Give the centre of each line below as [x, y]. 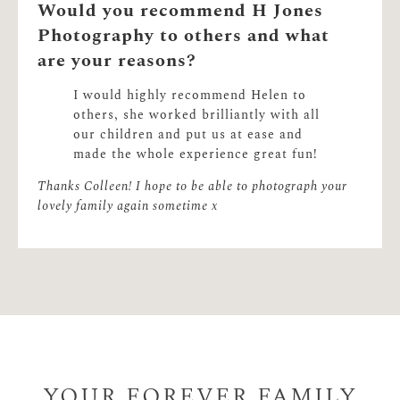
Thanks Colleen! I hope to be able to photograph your [193, 186]
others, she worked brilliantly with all [197, 115]
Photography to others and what [184, 35]
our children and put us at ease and [188, 134]
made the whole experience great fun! [196, 154]
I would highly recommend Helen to [190, 95]
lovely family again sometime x [128, 206]
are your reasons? [117, 60]
